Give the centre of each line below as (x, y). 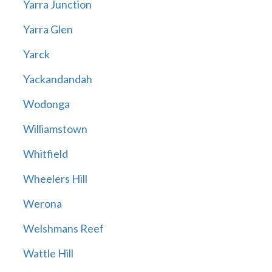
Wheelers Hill (55, 179)
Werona (42, 204)
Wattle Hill (48, 253)
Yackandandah (57, 79)
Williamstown (55, 129)
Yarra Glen (48, 29)
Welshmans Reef (63, 229)
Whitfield (45, 154)
